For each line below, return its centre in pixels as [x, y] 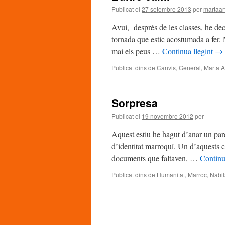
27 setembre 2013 [166, 9]
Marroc [197, 175]
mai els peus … [137, 51]
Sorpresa [135, 103]
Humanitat [171, 175]
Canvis [166, 68]
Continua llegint [189, 51]
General [190, 68]
